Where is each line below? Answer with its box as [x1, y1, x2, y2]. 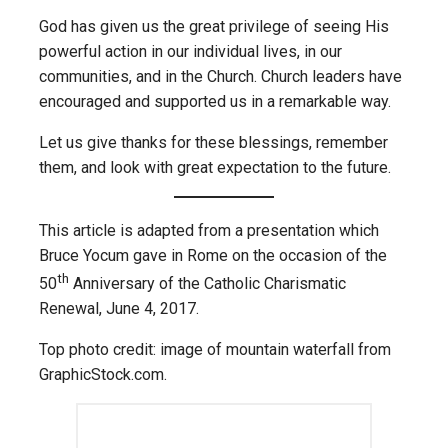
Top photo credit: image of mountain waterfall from [39, 340, 391, 360]
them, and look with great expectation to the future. [39, 158, 391, 178]
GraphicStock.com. [39, 365, 167, 385]
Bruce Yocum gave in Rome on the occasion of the [39, 246, 387, 266]
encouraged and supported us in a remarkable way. [39, 92, 391, 112]
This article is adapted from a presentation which [39, 221, 379, 241]
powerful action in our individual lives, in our [39, 42, 342, 62]
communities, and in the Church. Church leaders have [39, 67, 402, 87]
